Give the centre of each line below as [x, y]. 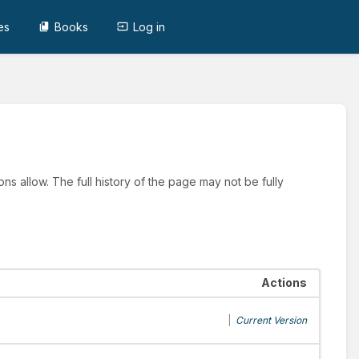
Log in [149, 26]
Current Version [271, 321]
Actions [284, 283]
